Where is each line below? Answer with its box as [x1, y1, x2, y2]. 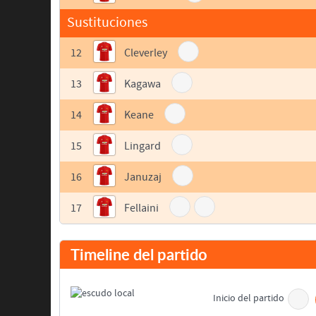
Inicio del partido [213, 293, 285, 305]
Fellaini [124, 202, 159, 215]
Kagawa [124, 78, 161, 91]
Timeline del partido [71, 245, 207, 264]
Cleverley [124, 47, 167, 60]
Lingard [124, 140, 161, 153]
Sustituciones [67, 14, 147, 31]
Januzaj [124, 171, 162, 184]
